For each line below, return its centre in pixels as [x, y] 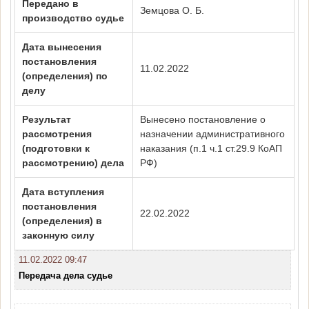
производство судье [73, 18]
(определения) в [62, 221]
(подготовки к [56, 149]
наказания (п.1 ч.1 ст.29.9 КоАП [211, 149]
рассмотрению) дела [73, 163]
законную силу [58, 236]
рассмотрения [57, 134]
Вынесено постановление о [203, 120]
